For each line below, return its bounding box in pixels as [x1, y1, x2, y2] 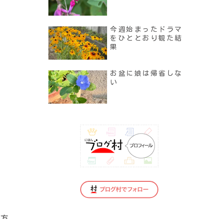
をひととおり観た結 [110, 35, 183, 42]
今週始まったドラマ [110, 26, 183, 33]
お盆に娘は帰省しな [110, 70, 183, 77]
